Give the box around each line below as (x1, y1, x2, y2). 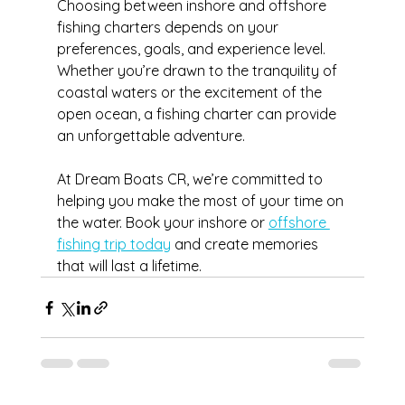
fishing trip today (56, 235, 171, 254)
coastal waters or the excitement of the (56, 83, 325, 102)
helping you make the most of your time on (56, 192, 347, 211)
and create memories (170, 235, 322, 254)
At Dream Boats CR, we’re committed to (56, 170, 326, 189)
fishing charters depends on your (56, 18, 282, 37)
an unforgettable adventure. (56, 127, 245, 146)
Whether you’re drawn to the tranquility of (56, 61, 341, 80)
